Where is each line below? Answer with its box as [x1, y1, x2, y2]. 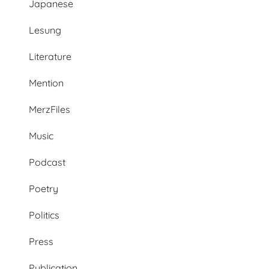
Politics [29, 208, 59, 221]
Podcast [29, 156, 65, 168]
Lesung [29, 23, 61, 36]
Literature [29, 50, 71, 62]
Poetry [29, 182, 58, 195]
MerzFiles [29, 103, 70, 115]
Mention [29, 76, 64, 89]
